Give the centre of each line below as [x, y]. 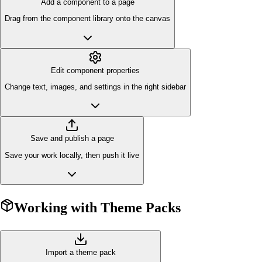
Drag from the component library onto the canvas [87, 19]
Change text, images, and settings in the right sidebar [95, 87]
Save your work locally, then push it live [72, 155]
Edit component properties [95, 70]
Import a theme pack [80, 252]
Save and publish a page [72, 139]
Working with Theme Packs [97, 207]
